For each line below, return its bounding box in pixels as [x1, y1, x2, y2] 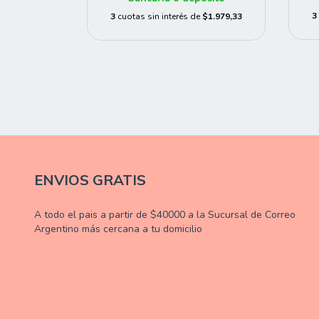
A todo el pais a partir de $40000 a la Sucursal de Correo [34, 208, 296, 222]
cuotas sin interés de [117, 10, 202, 22]
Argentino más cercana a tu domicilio [34, 222, 202, 236]
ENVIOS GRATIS [34, 171, 146, 189]
